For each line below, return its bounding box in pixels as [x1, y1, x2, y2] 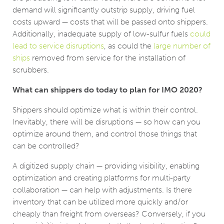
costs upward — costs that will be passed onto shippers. [12, 17, 208, 27]
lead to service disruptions [12, 41, 104, 51]
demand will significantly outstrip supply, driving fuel [12, 5, 195, 15]
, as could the [104, 41, 153, 51]
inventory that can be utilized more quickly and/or [12, 197, 188, 207]
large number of [153, 41, 210, 51]
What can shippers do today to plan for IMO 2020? [12, 85, 202, 95]
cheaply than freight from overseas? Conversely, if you [12, 209, 205, 219]
